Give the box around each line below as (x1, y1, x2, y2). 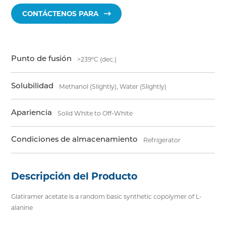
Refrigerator (143, 136, 181, 144)
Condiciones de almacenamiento (11, 135, 138, 144)
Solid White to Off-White (58, 109, 133, 118)
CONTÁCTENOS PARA (22, 10, 99, 18)
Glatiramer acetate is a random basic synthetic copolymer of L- (11, 193, 202, 201)
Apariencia (11, 108, 52, 118)
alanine (11, 204, 33, 212)
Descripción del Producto (11, 171, 138, 183)
